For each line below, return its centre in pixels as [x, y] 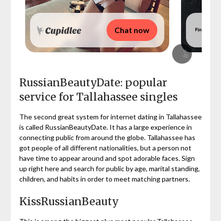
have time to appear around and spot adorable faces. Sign [107, 158]
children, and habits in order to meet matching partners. [104, 179]
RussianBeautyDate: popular [93, 82]
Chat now [132, 30]
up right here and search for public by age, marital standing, [109, 168]
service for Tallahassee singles [98, 97]
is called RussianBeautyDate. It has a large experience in [105, 127]
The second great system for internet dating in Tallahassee [110, 116]
